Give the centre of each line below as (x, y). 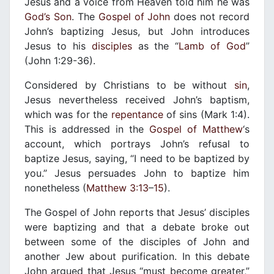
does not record (210, 17)
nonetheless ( (55, 188)
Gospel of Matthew (196, 129)
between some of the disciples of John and (137, 242)
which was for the (68, 115)
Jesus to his (58, 46)
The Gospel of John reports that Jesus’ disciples (137, 213)
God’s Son (48, 17)
